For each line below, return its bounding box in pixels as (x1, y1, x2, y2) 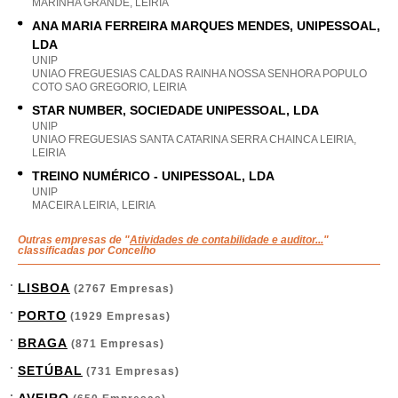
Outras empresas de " (18, 234, 130, 246)
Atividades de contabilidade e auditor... (130, 234, 323, 246)
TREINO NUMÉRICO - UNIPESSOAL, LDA (32, 169, 275, 183)
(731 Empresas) (83, 365, 179, 378)
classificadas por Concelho (18, 244, 155, 257)
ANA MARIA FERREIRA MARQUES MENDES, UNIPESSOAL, (32, 19, 380, 33)
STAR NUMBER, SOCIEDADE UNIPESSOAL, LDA (32, 103, 319, 117)
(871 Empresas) (68, 338, 164, 350)
